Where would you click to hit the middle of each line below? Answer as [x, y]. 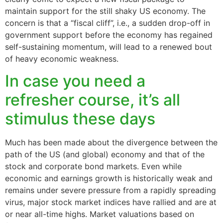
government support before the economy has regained [109, 35]
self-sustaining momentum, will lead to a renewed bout [109, 47]
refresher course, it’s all [93, 100]
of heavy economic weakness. [62, 58]
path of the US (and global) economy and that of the [105, 155]
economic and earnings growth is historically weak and [109, 178]
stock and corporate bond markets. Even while [93, 167]
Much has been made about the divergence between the [111, 143]
